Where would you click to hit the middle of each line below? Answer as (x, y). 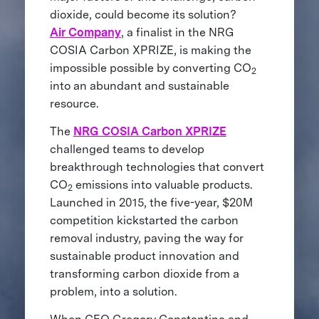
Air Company (85, 32)
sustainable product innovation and (144, 256)
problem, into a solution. (115, 291)
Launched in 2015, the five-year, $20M (151, 202)
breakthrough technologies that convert (157, 167)
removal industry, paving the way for (146, 238)
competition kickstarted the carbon (144, 220)
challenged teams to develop (127, 149)
